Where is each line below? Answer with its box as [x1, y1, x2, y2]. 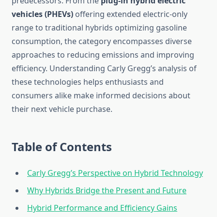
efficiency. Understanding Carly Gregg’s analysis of [12, 63, 197, 74]
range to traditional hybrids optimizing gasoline [12, 22, 187, 33]
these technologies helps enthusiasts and [12, 77, 164, 88]
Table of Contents [12, 139, 112, 155]
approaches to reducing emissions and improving [12, 49, 194, 61]
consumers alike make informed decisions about [12, 90, 190, 101]
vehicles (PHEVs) [12, 9, 73, 20]
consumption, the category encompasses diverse [12, 36, 192, 47]
